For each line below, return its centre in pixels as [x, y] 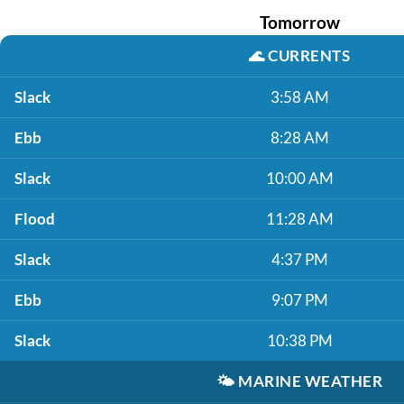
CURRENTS [309, 55]
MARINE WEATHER [310, 381]
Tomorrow [299, 22]
